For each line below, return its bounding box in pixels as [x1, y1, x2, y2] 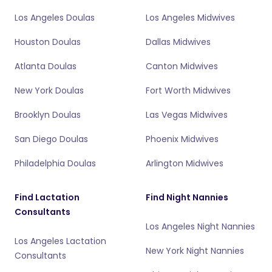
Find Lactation [15, 191, 80, 203]
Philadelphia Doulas [15, 157, 96, 169]
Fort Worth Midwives [146, 84, 231, 97]
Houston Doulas [15, 36, 81, 48]
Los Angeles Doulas [15, 12, 95, 24]
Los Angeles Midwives [146, 12, 235, 24]
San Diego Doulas [15, 133, 88, 145]
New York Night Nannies [146, 245, 244, 257]
